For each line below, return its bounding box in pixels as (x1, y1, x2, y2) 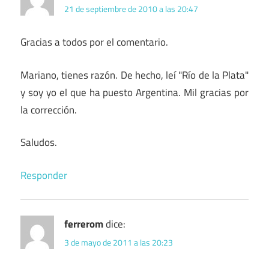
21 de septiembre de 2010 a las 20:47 (64, 2, 198, 16)
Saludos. (20, 134, 57, 151)
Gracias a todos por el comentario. (20, 34, 168, 50)
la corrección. (20, 101, 77, 118)
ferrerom (64, 216, 103, 232)
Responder (20, 167, 67, 183)
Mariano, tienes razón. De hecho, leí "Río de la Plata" (20, 67, 249, 83)
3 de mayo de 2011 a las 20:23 (64, 235, 173, 249)
